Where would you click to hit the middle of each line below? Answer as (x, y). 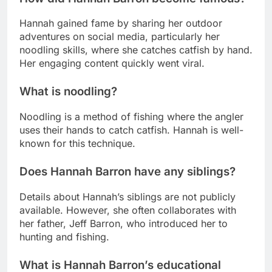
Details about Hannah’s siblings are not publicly (127, 196)
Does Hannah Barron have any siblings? (127, 172)
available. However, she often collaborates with (128, 210)
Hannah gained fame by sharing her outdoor (121, 23)
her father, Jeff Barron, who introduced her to (124, 223)
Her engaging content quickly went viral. (112, 63)
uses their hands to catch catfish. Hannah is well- (131, 130)
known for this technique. (77, 144)
